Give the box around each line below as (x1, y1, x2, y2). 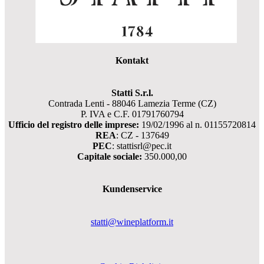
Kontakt (115, 55, 148, 65)
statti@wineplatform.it (91, 216, 173, 227)
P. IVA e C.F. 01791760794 (80, 109, 184, 120)
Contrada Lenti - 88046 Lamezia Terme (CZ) (48, 98, 216, 109)
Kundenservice (102, 184, 162, 194)
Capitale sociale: (77, 151, 142, 162)
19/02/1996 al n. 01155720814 (139, 120, 256, 130)
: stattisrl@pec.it (112, 141, 171, 151)
